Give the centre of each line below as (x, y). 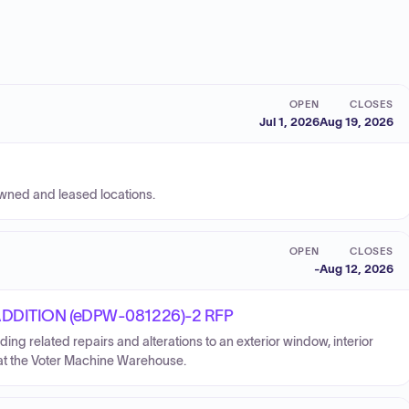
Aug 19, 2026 (357, 121)
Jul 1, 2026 (289, 121)
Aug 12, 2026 (357, 268)
